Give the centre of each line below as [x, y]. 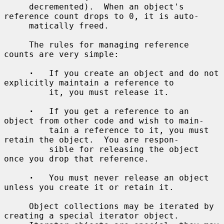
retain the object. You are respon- [91, 139]
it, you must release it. [26, 92]
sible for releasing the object [26, 149]
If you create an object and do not [126, 73]
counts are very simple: [61, 54]
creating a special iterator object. [91, 215]
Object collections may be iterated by [16, 206]
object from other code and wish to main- [104, 120]
